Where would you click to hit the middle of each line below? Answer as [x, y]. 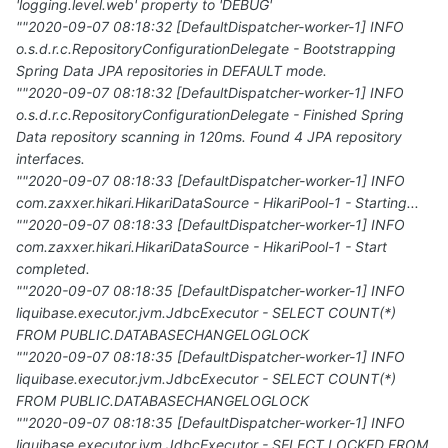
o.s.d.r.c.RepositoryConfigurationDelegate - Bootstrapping [206, 49]
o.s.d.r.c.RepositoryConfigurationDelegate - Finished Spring [210, 115]
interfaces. [50, 159]
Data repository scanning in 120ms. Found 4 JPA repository [209, 137]
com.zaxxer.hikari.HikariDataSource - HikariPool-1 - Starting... [217, 203]
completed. [53, 269]
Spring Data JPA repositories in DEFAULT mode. [171, 71]
